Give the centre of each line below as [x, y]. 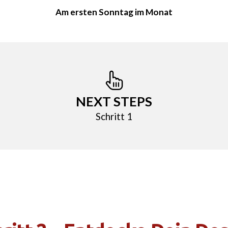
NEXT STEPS [114, 102]
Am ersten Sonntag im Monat [114, 12]
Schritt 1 [114, 116]
